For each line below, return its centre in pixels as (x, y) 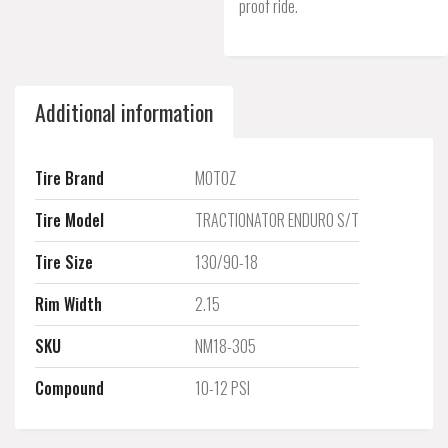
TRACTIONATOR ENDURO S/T (277, 220)
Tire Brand (69, 178)
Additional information (124, 112)
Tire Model (69, 220)
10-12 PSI (222, 388)
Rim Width (68, 304)
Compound (69, 388)
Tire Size (64, 262)
